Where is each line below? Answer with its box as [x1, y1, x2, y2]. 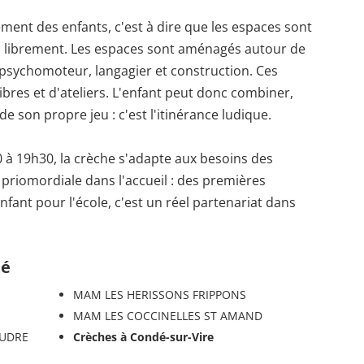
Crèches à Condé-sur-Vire [72, 328, 214, 344]
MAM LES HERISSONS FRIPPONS [72, 286, 246, 302]
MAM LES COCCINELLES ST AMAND [72, 307, 262, 323]
